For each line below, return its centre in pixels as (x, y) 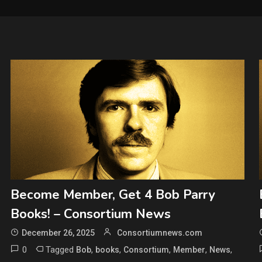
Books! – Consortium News (90, 214)
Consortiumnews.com (159, 233)
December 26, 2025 (58, 233)
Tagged (61, 250)
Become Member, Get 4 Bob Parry (113, 195)
